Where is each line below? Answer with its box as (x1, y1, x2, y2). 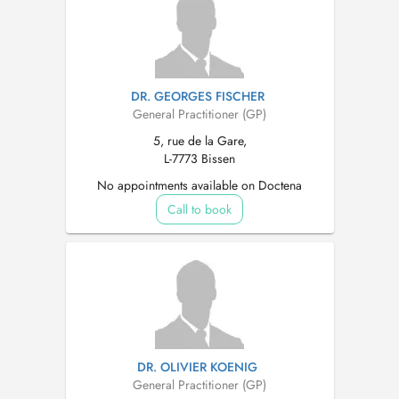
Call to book (167, 200, 232, 218)
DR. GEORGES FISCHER (130, 87, 265, 105)
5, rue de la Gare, (152, 132, 247, 150)
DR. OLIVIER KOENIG (137, 358, 257, 376)
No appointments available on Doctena (97, 176, 302, 194)
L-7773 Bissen (164, 150, 235, 167)
